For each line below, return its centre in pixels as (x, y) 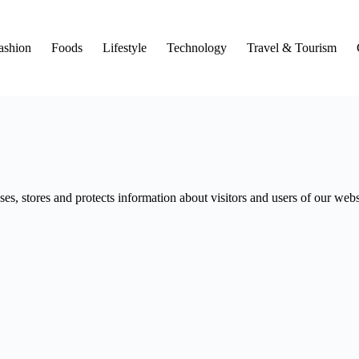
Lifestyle (125, 48)
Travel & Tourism (292, 48)
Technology (197, 48)
